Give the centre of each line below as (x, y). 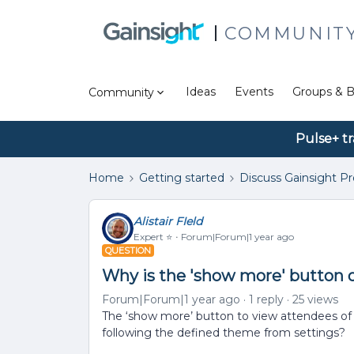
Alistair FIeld (168, 221)
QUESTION (128, 250)
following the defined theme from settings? (224, 333)
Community (121, 92)
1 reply (266, 299)
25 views (315, 299)
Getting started (182, 178)
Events (254, 92)
